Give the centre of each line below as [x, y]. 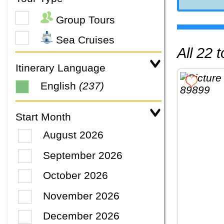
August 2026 [73, 135]
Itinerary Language [60, 68]
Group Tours [84, 19]
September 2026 [83, 155]
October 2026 [76, 175]
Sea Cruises [84, 40]
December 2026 [81, 216]
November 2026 [81, 195]
